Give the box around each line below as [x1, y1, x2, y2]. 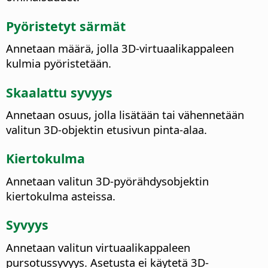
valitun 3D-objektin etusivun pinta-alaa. [6, 122, 207, 138]
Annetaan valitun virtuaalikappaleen [6, 240, 190, 255]
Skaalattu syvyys [6, 83, 112, 101]
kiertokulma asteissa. [6, 188, 115, 204]
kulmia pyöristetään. [6, 56, 111, 71]
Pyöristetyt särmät [6, 17, 126, 35]
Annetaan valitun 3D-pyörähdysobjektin [6, 173, 209, 189]
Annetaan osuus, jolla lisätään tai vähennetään [6, 107, 244, 123]
